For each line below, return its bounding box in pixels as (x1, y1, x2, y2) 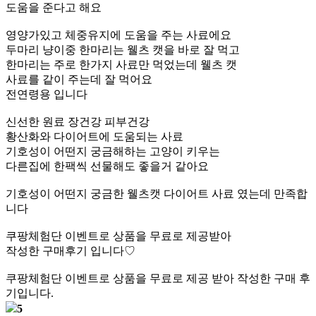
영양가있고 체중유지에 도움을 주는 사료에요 (6, 29, 231, 41)
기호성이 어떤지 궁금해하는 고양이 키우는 (6, 145, 220, 157)
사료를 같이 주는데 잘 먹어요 (6, 73, 152, 85)
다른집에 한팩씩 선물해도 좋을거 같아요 (6, 160, 209, 172)
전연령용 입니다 (6, 88, 87, 100)
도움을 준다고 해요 (6, 1, 102, 13)
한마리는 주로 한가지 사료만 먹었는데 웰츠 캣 (6, 59, 237, 71)
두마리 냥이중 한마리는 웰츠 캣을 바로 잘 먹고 (6, 44, 240, 56)
